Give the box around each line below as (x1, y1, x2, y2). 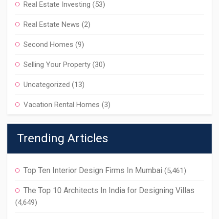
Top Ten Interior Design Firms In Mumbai (23, 166, 162, 175)
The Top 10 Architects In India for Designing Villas (23, 186, 195, 195)
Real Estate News (23, 20, 80, 29)
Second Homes (23, 40, 73, 49)
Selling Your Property (23, 60, 90, 69)
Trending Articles (17, 131, 108, 145)
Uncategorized (23, 80, 70, 89)
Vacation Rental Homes (23, 100, 100, 109)
